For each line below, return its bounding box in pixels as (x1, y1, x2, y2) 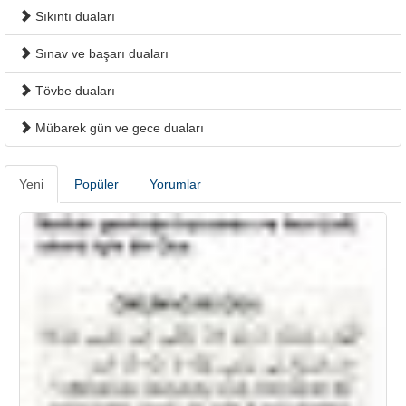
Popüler (74, 177, 119, 191)
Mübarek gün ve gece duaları (32, 121, 204, 135)
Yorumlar (150, 177, 201, 191)
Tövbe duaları (32, 83, 115, 98)
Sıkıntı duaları (32, 9, 115, 24)
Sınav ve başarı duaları (32, 46, 169, 61)
